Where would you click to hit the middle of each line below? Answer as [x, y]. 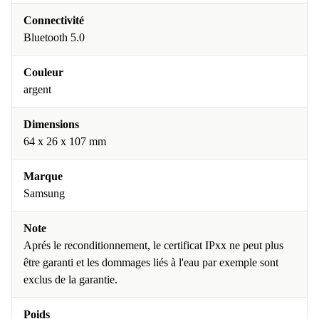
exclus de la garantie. [70, 279]
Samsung [44, 193]
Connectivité [54, 20]
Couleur [43, 72]
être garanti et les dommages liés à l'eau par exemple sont [151, 262]
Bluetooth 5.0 [54, 37]
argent [37, 89]
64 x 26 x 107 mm [65, 141]
